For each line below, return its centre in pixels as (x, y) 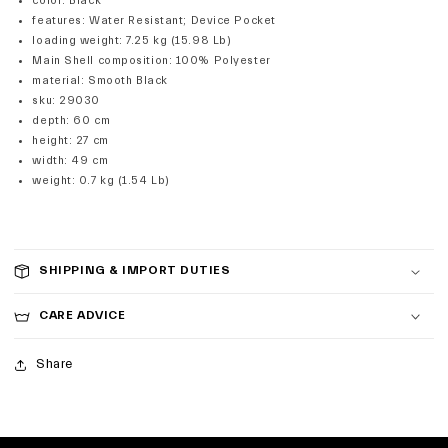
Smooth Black (128, 81)
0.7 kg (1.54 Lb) (124, 181)
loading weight (76, 41)
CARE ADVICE (82, 315)
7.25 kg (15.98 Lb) (179, 41)
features (57, 21)
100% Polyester (223, 61)
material (56, 81)
